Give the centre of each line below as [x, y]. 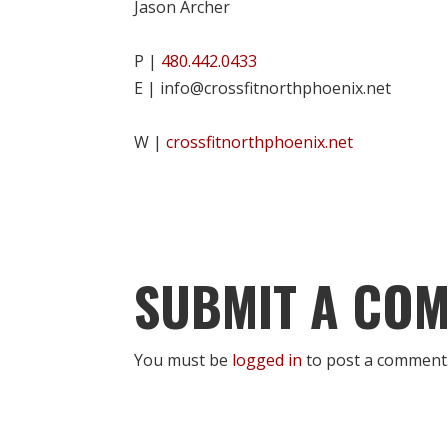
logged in [267, 359]
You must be [183, 359]
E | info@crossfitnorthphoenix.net [263, 87]
